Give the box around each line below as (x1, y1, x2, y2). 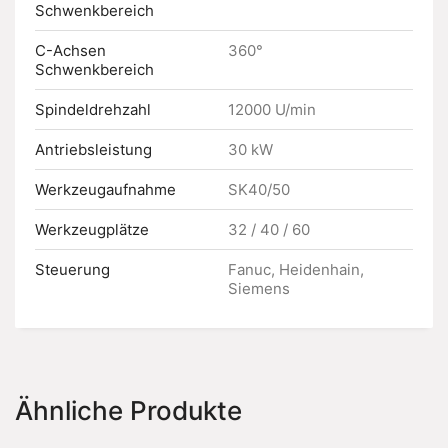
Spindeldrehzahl (35, 100, 151, 119)
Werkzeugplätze (35, 220, 149, 239)
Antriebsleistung (35, 140, 152, 159)
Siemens (228, 279, 290, 298)
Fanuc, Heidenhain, (228, 260, 364, 279)
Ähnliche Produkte (15, 395, 242, 426)
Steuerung (35, 260, 110, 279)
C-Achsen (35, 41, 106, 60)
